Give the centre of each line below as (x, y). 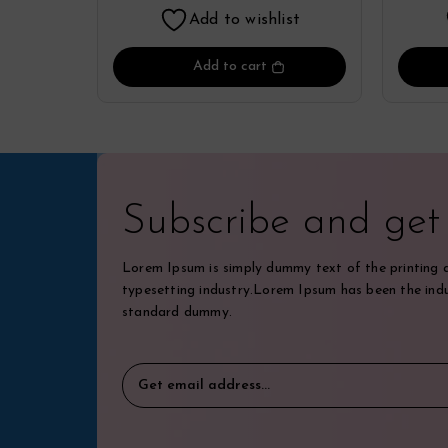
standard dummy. (177, 312)
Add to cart (229, 66)
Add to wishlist (244, 20)
